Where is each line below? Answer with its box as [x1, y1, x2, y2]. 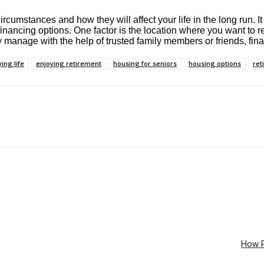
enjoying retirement [36, 59, 101, 68]
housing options [189, 59, 241, 68]
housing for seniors [113, 59, 177, 68]
